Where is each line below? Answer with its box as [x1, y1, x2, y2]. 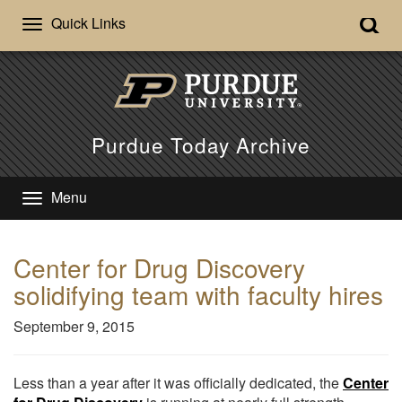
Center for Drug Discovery [13, 249, 305, 285]
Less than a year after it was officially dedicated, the [13, 371, 343, 393]
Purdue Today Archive [92, 129, 310, 159]
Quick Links [51, 13, 126, 33]
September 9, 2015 [13, 315, 142, 336]
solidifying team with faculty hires [13, 275, 383, 312]
